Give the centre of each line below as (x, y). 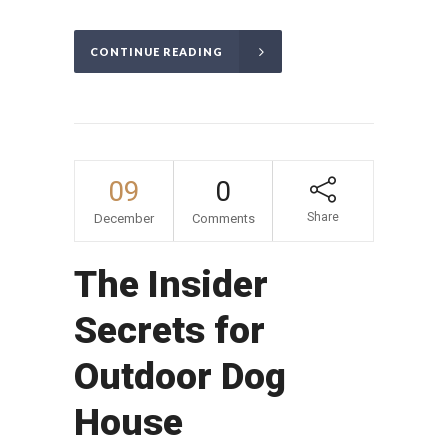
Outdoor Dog (180, 377)
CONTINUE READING (156, 52)
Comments (223, 219)
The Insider (171, 285)
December (124, 219)
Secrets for (169, 331)
